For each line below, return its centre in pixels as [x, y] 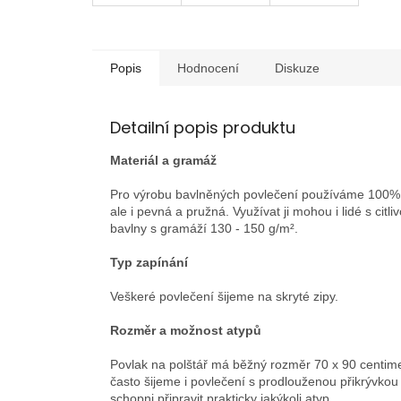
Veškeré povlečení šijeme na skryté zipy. [224, 297]
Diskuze [297, 68]
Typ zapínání [149, 263]
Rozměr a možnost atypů [186, 331]
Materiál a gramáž [163, 161]
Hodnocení [208, 68]
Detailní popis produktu [203, 128]
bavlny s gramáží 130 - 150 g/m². [204, 229]
